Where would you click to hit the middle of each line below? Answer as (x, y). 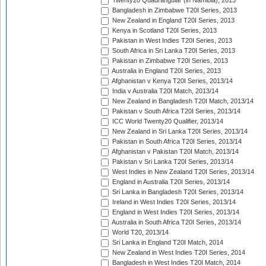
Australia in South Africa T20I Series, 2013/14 (176, 222)
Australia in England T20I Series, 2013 (166, 71)
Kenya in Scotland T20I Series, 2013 (164, 31)
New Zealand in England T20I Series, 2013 (172, 20)
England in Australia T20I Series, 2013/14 (170, 182)
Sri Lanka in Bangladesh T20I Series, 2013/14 (177, 192)
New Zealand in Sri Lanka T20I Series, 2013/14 (179, 132)
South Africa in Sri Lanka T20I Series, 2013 (173, 51)
